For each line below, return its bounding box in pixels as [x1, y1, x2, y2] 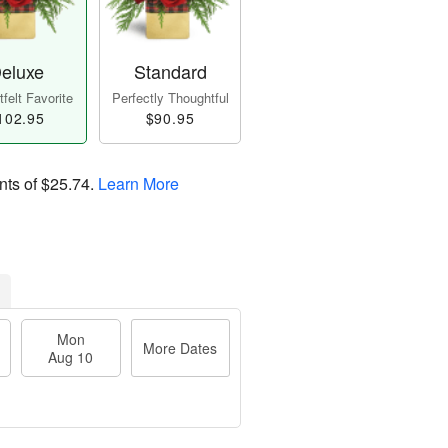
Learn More [98, 172, 179, 196]
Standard [133, 58, 207, 85]
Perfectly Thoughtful [111, 88, 229, 108]
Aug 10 [48, 347, 94, 368]
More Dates [143, 338, 218, 359]
